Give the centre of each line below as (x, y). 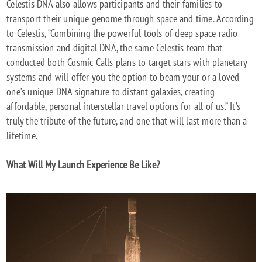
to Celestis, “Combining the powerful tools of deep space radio (122, 33)
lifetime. (22, 136)
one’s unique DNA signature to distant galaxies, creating (111, 92)
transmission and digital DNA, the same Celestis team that (115, 48)
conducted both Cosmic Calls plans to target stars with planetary (127, 63)
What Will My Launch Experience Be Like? (83, 165)
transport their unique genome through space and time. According (130, 19)
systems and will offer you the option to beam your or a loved (123, 77)
